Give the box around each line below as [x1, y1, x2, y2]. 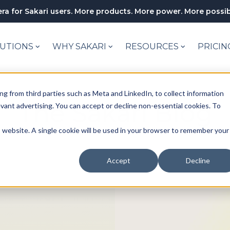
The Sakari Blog [17, 99, 213, 128]
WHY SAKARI [52, 42, 107, 51]
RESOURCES [125, 42, 179, 51]
